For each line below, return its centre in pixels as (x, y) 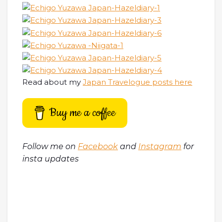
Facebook (98, 146)
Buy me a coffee (83, 112)
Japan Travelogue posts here (138, 82)
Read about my (53, 82)
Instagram (160, 146)
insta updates (51, 159)
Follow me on (50, 146)
